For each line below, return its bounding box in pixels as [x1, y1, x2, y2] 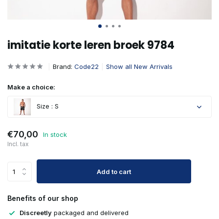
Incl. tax [7, 140, 29, 148]
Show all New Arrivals [106, 63, 173, 70]
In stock [43, 130, 67, 138]
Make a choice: [7, 83, 55, 91]
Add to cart [97, 167, 131, 175]
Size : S [35, 102, 59, 110]
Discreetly [20, 209, 52, 217]
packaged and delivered [52, 209, 129, 217]
